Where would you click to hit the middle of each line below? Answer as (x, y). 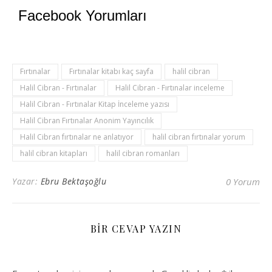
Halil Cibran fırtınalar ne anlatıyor (77, 137)
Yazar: (26, 181)
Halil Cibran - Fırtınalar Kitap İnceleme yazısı (95, 104)
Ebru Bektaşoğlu (73, 181)
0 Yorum (243, 181)
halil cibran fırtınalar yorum (199, 137)
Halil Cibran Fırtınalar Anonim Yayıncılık (87, 120)
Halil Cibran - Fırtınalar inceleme (170, 87)
